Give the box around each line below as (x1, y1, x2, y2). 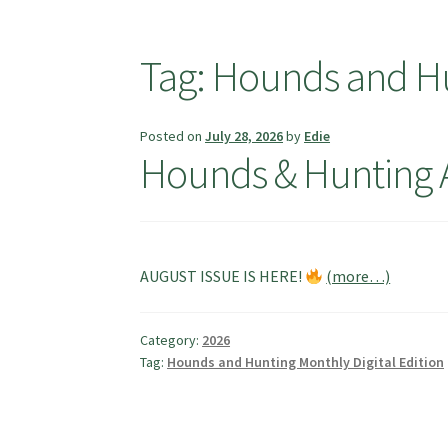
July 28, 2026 (205, 127, 284, 146)
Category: (140, 330, 203, 349)
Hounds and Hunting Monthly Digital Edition (167, 352, 445, 371)
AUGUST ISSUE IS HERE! (140, 266, 306, 286)
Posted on (140, 127, 206, 146)
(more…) (326, 266, 391, 286)
